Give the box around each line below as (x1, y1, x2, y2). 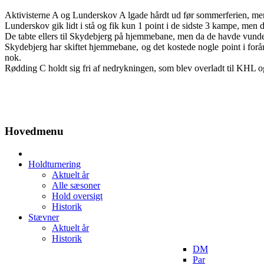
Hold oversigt (52, 191, 103, 202)
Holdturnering (28, 159, 81, 170)
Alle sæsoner (52, 180, 100, 191)
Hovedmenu (5, 124, 64, 137)
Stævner (28, 212, 59, 223)
